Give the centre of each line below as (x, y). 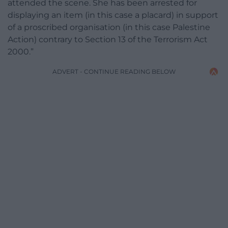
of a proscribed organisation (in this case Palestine (109, 27)
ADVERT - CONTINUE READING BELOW (114, 72)
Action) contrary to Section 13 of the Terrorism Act (108, 40)
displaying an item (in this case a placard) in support (113, 15)
